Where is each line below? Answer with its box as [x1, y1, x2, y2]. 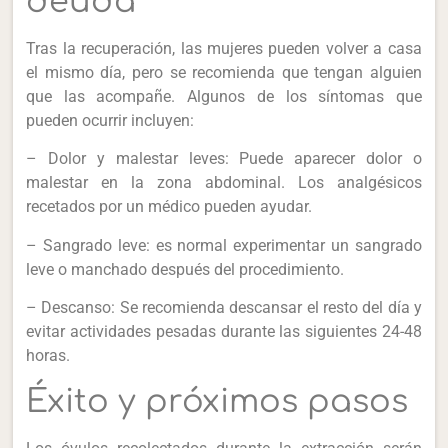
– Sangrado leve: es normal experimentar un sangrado [26, 235, 422, 255]
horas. [26, 346, 71, 366]
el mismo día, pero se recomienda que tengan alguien [26, 63, 422, 83]
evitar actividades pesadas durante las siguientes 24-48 [26, 322, 422, 342]
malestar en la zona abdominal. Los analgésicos [26, 173, 422, 193]
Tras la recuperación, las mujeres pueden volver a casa [26, 39, 422, 59]
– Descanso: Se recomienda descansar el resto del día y [26, 298, 422, 318]
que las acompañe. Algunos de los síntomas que [26, 87, 422, 107]
